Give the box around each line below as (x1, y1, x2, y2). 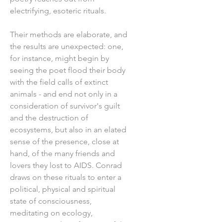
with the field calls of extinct (10, 77, 108, 87)
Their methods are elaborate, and (10, 29, 127, 39)
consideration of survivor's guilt (10, 101, 120, 111)
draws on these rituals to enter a (10, 172, 121, 182)
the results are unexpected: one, (10, 41, 123, 51)
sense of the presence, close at (10, 136, 119, 146)
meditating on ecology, (10, 208, 93, 218)
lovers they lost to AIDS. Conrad (10, 160, 122, 170)
